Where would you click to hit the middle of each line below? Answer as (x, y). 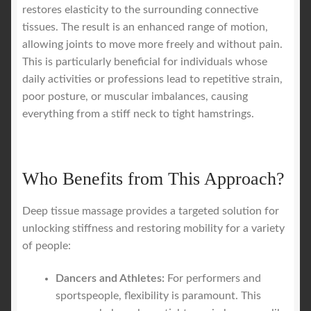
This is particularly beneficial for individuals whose (145, 62)
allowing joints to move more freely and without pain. (152, 45)
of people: (47, 245)
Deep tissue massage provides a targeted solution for (151, 211)
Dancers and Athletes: (110, 279)
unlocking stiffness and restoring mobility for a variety (153, 228)
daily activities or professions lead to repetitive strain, (152, 79)
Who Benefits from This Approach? (153, 178)
